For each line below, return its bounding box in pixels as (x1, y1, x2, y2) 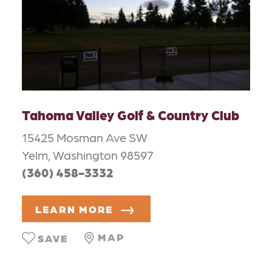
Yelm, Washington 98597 (22, 147, 154, 162)
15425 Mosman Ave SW (22, 129, 148, 144)
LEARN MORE (35, 203, 113, 216)
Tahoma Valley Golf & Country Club (22, 106, 239, 123)
